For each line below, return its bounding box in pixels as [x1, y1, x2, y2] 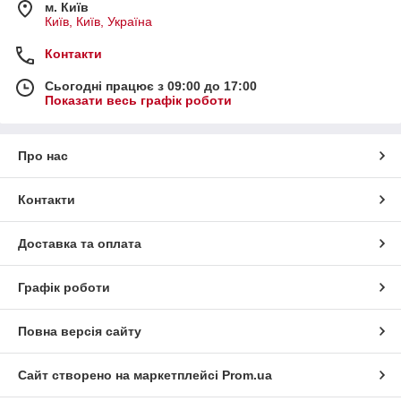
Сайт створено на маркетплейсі [18, 367, 222, 382]
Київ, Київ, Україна [45, 13, 152, 29]
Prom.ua [222, 367, 272, 382]
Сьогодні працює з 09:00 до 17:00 [45, 78, 257, 93]
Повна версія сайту [18, 323, 141, 338]
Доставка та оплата [18, 235, 141, 251]
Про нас [18, 148, 68, 163]
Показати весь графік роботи [45, 92, 232, 107]
